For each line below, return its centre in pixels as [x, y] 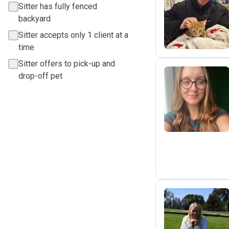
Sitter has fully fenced [58, 6]
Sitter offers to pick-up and [67, 64]
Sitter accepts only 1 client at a [73, 35]
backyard [35, 19]
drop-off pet [40, 76]
